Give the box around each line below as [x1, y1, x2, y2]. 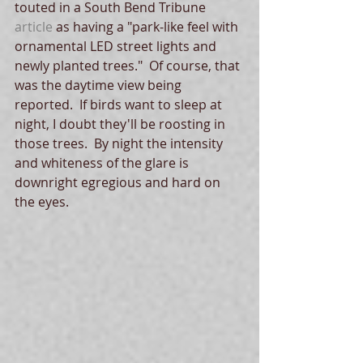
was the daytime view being [15, 76, 185, 95]
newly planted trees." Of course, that [15, 57, 243, 75]
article [15, 18, 53, 36]
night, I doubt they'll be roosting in [15, 115, 228, 134]
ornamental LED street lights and [15, 37, 220, 56]
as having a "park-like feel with [53, 18, 241, 36]
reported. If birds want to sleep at [15, 96, 225, 114]
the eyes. [15, 193, 75, 211]
